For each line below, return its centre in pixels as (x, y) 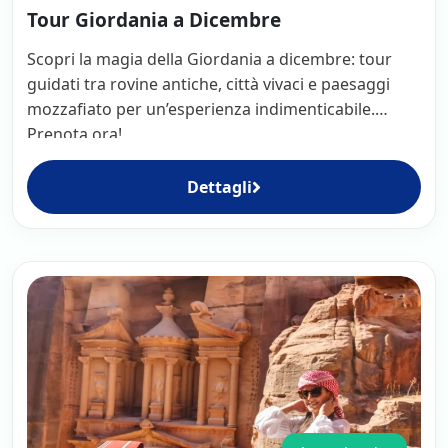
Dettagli (219, 186)
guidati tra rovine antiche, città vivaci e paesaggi (208, 83)
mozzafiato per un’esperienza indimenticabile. (201, 108)
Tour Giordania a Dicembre (154, 19)
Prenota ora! (76, 133)
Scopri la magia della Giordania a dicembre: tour (209, 58)
